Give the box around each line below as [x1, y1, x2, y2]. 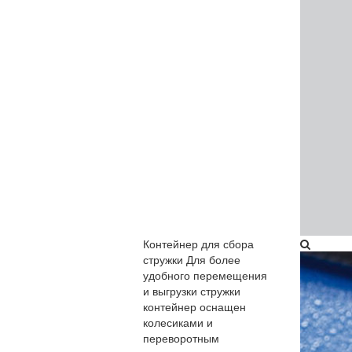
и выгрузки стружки [143, 283, 240, 299]
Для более [186, 251, 240, 267]
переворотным [143, 330, 219, 346]
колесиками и [143, 314, 213, 330]
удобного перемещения [143, 267, 267, 283]
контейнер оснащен [143, 299, 246, 314]
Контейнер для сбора [143, 236, 254, 251]
